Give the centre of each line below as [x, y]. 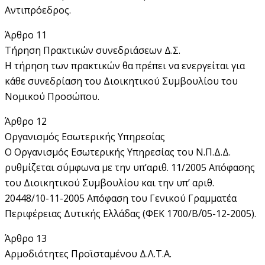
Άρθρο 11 [26, 35]
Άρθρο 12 [26, 121]
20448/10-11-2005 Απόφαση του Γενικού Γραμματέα [121, 198]
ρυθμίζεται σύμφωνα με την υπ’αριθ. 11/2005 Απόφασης [130, 167]
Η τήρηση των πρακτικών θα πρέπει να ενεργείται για [125, 65]
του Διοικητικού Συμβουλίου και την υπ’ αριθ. [109, 182]
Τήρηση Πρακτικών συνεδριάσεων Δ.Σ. [93, 50]
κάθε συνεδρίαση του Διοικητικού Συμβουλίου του [121, 81]
